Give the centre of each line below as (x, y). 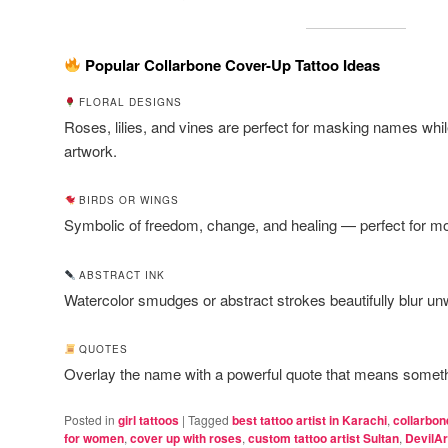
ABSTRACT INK (120, 274)
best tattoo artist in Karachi (309, 419)
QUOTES (102, 349)
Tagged (208, 419)
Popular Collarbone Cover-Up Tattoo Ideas (231, 64)
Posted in (89, 419)
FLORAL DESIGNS (129, 102)
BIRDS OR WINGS (127, 200)
